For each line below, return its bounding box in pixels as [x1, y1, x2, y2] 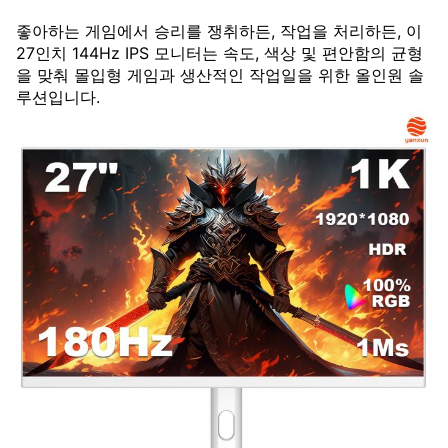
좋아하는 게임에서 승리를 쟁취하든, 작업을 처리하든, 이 [16, 21, 422, 41]
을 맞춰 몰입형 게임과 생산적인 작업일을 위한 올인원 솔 [16, 65, 424, 85]
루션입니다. [16, 87, 100, 107]
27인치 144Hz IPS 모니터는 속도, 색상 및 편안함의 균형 [16, 43, 423, 63]
